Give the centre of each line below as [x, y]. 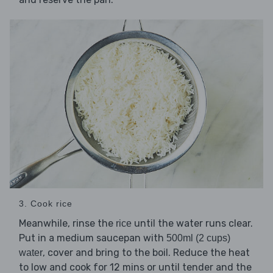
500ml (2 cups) [198, 238]
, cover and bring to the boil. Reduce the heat [146, 253]
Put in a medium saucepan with [93, 238]
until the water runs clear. [192, 224]
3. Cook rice [46, 204]
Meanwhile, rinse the [67, 224]
